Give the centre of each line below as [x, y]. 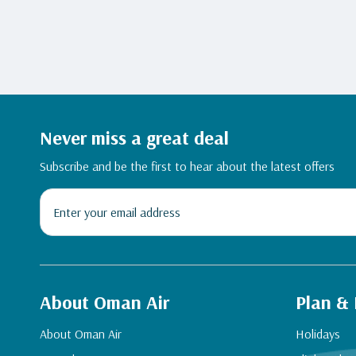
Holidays [318, 334]
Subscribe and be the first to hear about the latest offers [187, 166]
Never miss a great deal [134, 138]
